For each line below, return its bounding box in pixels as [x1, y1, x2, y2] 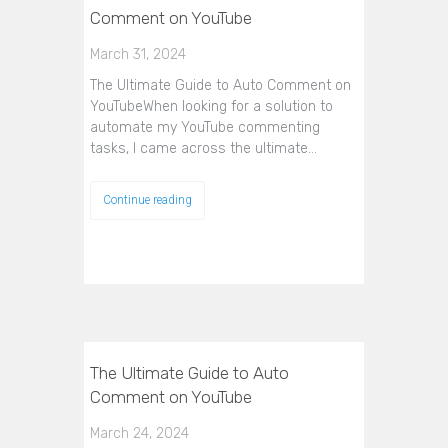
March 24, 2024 [90, 425, 189, 442]
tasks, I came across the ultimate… [90, 140, 317, 157]
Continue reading [103, 193, 192, 207]
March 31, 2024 [90, 46, 186, 63]
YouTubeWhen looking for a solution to [90, 98, 333, 115]
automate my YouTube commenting [90, 119, 320, 136]
